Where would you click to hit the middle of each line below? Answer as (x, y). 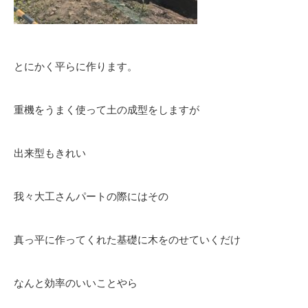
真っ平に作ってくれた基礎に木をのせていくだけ (127, 240)
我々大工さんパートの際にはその (91, 196)
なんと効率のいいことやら (76, 283)
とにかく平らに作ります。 (76, 66)
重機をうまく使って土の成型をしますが (107, 110)
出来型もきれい (50, 153)
